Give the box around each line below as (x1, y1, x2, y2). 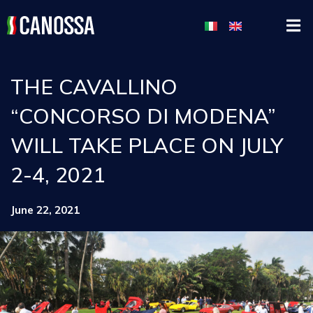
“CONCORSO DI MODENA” (10, 102, 276, 129)
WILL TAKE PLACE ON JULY (10, 131, 284, 159)
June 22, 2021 (10, 203, 80, 217)
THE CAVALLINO (10, 73, 177, 100)
